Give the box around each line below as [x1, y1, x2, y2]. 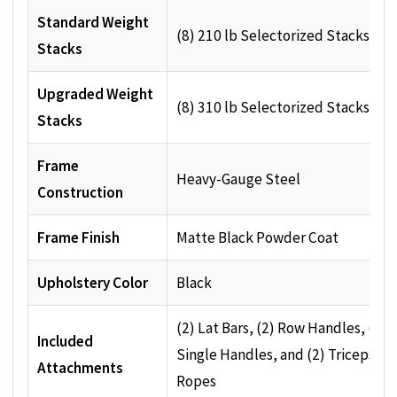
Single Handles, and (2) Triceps [176, 345, 375, 365]
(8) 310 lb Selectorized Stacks [176, 97, 370, 118]
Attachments [37, 358, 123, 378]
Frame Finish [37, 228, 120, 248]
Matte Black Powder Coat [176, 228, 339, 248]
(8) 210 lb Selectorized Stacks [176, 26, 370, 46]
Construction [37, 183, 123, 203]
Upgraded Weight [37, 84, 153, 105]
